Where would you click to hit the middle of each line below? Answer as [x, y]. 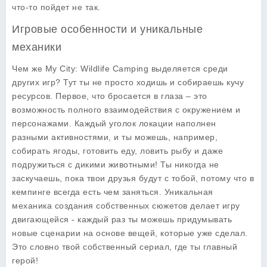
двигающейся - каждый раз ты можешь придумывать [122, 219]
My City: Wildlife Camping [97, 69]
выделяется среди [188, 69]
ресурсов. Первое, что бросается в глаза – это [110, 96]
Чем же [29, 69]
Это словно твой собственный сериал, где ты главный [125, 247]
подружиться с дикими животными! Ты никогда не [116, 164]
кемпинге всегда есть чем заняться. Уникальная [113, 192]
